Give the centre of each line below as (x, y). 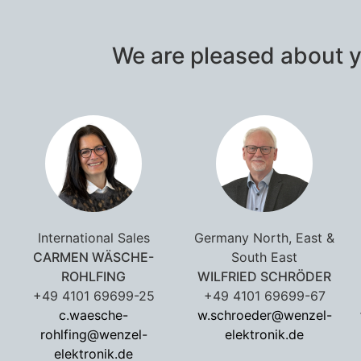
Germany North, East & (264, 237)
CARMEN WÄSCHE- (93, 257)
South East (264, 257)
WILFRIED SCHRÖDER (264, 276)
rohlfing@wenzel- (93, 334)
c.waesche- (93, 315)
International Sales (93, 237)
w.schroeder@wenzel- (264, 315)
